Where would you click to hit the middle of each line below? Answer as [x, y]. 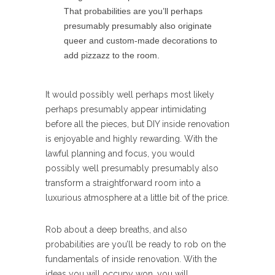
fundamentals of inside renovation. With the [131, 259]
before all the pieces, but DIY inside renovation [137, 124]
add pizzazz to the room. [112, 55]
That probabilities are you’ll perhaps [133, 11]
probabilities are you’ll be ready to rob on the [136, 244]
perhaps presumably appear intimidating [126, 109]
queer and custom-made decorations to [141, 41]
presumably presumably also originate [138, 26]
